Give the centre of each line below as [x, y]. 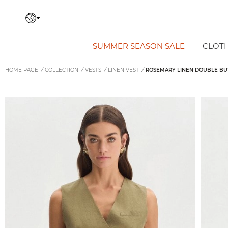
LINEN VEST [123, 70]
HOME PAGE [22, 70]
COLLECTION [62, 70]
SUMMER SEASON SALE [138, 46]
